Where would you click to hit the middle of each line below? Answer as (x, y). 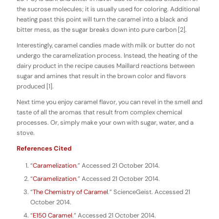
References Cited (44, 148)
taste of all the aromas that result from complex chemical (99, 112)
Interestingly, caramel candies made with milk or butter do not (106, 45)
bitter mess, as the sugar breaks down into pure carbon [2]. (101, 29)
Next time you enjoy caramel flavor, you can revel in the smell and (109, 102)
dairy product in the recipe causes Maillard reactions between (105, 66)
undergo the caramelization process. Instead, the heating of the (107, 55)
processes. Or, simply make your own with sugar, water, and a (105, 122)
